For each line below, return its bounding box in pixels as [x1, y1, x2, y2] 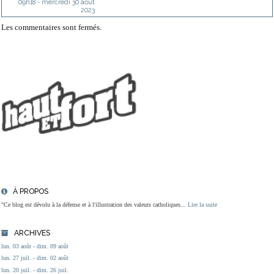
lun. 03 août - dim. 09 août [1, 242, 68, 250]
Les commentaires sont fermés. [1, 22, 102, 32]
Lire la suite [188, 201, 217, 208]
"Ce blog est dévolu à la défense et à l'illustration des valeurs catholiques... [1, 201, 186, 208]
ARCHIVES [14, 228, 51, 238]
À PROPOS [13, 187, 49, 196]
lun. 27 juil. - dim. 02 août [1, 254, 68, 262]
